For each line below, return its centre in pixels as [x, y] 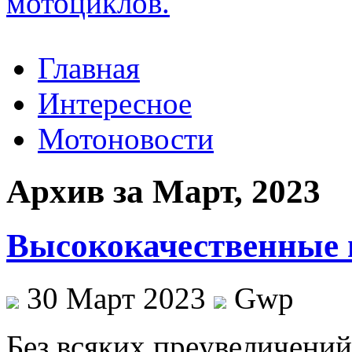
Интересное [115, 103]
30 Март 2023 [116, 298]
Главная [89, 68]
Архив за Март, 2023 [163, 191]
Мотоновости [126, 139]
